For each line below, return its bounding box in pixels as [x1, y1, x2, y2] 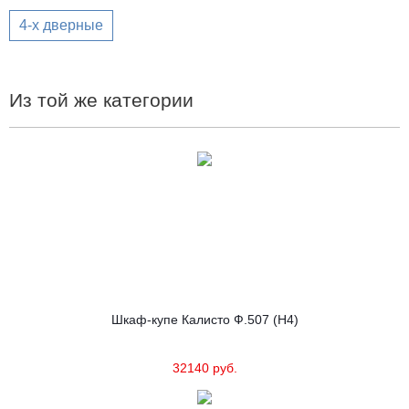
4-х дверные [19, 17, 103, 33]
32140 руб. [172, 361, 237, 375]
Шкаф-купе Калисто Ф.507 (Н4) [110, 312, 299, 327]
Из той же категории [9, 89, 194, 110]
